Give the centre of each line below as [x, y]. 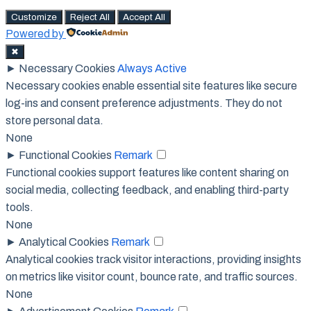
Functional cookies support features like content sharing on [147, 172]
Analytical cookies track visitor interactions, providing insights [153, 259]
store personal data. [54, 120]
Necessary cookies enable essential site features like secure [151, 85]
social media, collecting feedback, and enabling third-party [147, 190]
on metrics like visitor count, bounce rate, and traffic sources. [152, 276]
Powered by [35, 33]
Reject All [90, 17]
